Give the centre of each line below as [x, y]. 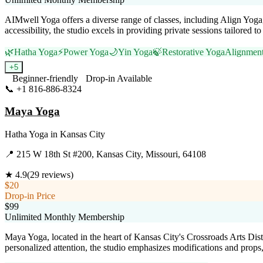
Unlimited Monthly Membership [65, 217]
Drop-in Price [30, 196]
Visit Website [106, 89]
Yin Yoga [135, 52]
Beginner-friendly [45, 78]
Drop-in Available [119, 78]
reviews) [56, 175]
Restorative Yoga [193, 52]
